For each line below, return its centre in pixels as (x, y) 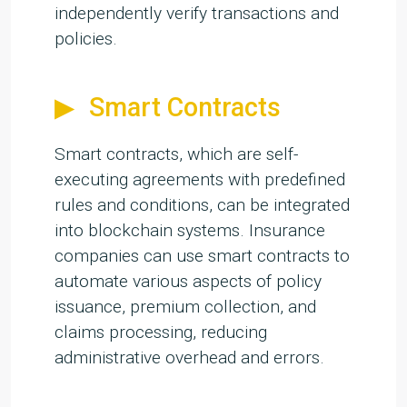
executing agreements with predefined (200, 180)
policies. (86, 39)
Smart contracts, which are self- (177, 154)
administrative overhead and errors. (189, 358)
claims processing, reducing (161, 333)
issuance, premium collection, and (185, 307)
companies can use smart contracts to (202, 256)
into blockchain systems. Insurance (190, 231)
